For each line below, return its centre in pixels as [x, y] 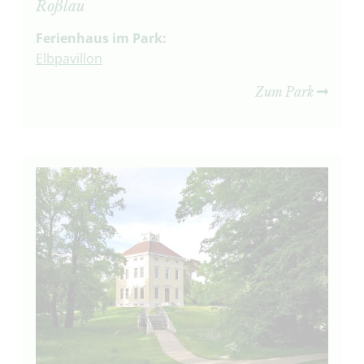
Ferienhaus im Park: [101, 39]
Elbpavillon [69, 59]
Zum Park [286, 92]
